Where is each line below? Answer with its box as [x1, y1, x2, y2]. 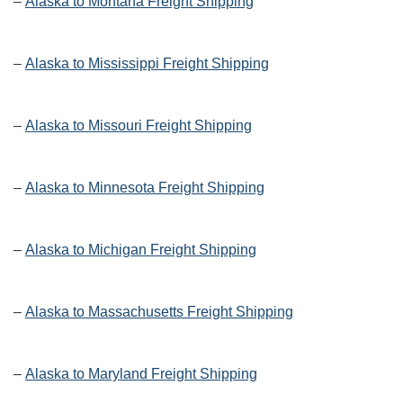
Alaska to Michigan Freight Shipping [25, 242, 256, 258]
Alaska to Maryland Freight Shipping [25, 366, 257, 382]
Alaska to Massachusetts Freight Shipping [25, 304, 293, 320]
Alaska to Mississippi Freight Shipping [25, 56, 269, 72]
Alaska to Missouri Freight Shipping [25, 118, 252, 134]
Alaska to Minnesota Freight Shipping [25, 180, 264, 196]
